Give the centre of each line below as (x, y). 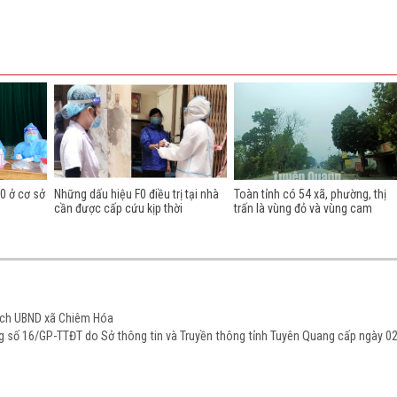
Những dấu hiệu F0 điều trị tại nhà (136, 194)
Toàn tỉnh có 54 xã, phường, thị (310, 194)
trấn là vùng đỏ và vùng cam (303, 208)
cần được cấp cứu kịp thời (118, 208)
